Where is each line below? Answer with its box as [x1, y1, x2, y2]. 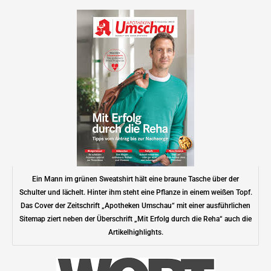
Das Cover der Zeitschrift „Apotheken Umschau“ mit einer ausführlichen [21, 201, 250, 211]
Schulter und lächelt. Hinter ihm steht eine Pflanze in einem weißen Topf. [19, 188, 252, 197]
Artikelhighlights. [108, 228, 163, 237]
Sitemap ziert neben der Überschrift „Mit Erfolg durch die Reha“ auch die [19, 215, 252, 224]
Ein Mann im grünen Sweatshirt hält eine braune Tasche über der [32, 175, 239, 184]
